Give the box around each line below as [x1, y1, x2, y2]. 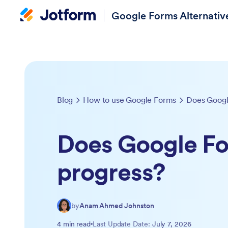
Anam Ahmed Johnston [79, 201, 155, 210]
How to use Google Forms [83, 95, 177, 105]
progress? [57, 157, 165, 187]
